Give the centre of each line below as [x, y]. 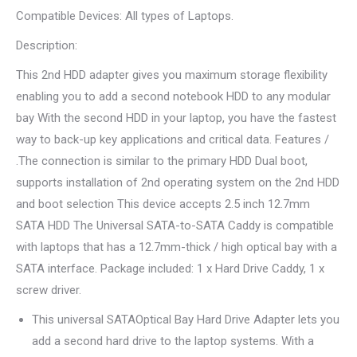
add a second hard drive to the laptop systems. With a [173, 341]
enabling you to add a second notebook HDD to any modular [173, 96]
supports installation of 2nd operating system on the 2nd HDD [178, 182]
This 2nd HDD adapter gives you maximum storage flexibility [172, 75]
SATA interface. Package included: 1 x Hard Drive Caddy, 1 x [170, 269]
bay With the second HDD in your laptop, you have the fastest [176, 118]
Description [45, 45]
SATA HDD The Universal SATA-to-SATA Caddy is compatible [175, 226]
